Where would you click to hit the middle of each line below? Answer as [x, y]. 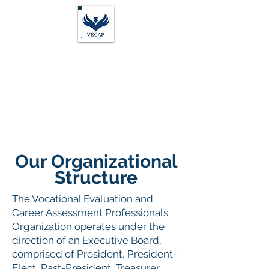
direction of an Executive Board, [87, 240]
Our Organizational [96, 162]
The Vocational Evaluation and [83, 199]
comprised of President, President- [95, 254]
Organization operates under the [88, 227]
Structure [96, 178]
